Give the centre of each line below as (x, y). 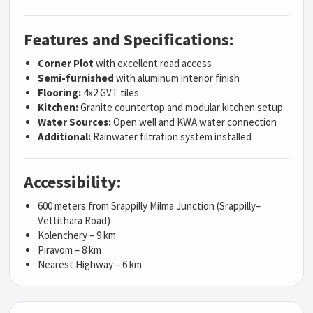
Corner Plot (66, 63)
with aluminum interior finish (177, 78)
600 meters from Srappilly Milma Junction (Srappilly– (150, 205)
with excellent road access (153, 63)
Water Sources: (75, 122)
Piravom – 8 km (70, 249)
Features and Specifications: (129, 39)
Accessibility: (73, 182)
